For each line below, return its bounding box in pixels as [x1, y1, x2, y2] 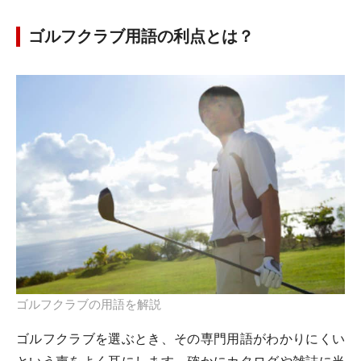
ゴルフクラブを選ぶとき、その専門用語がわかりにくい [16, 331, 345, 347]
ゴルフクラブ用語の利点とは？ [28, 27, 254, 46]
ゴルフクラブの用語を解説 [16, 297, 161, 313]
